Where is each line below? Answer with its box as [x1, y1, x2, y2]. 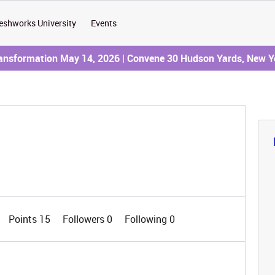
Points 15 [8, 212, 53, 226]
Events [91, 17, 117, 29]
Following [124, 212, 169, 226]
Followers [62, 212, 107, 226]
